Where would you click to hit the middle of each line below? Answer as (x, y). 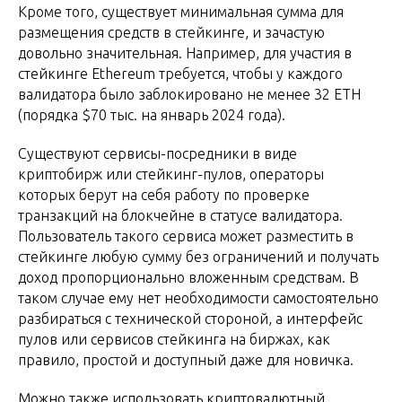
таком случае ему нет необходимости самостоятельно (198, 298)
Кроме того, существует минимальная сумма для (181, 12)
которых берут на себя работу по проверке (164, 195)
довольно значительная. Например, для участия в (185, 53)
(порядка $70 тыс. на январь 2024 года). (152, 115)
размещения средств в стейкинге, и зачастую (171, 33)
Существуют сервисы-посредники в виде (157, 154)
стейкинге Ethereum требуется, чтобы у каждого (180, 74)
